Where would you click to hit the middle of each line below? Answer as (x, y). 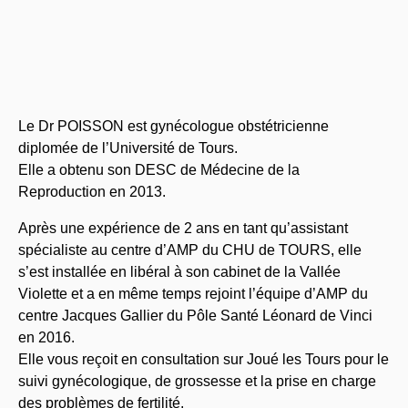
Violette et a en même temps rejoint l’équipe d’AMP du (193, 294)
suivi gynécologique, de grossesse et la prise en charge (197, 381)
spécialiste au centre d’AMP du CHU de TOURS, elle (190, 250)
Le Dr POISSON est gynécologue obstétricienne (173, 126)
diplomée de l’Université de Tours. (128, 148)
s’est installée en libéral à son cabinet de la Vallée (179, 272)
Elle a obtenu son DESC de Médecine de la (159, 170)
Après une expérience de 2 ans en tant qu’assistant (183, 228)
